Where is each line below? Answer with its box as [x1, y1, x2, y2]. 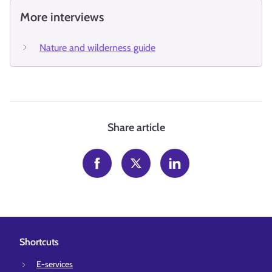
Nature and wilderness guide [39, 42, 155, 54]
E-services [36, 259, 73, 270]
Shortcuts [19, 236, 59, 248]
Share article [107, 121, 165, 135]
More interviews [20, 10, 104, 25]
